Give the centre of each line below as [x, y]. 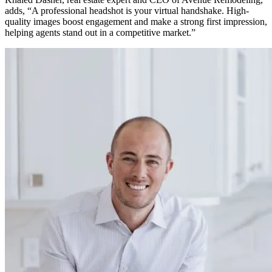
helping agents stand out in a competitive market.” [100, 32]
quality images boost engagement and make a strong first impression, [136, 21]
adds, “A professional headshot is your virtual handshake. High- [127, 10]
